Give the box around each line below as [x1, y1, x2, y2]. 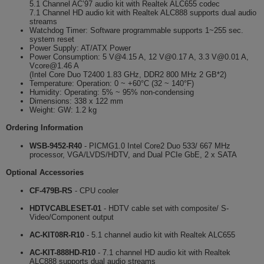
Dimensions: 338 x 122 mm [29, 97, 123, 105]
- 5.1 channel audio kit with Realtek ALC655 [84, 230, 235, 239]
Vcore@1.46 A [29, 61, 79, 70]
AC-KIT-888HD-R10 [29, 248, 95, 257]
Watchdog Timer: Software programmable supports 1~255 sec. [29, 26, 243, 35]
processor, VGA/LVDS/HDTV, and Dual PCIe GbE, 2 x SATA [29, 150, 237, 159]
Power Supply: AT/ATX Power [29, 44, 131, 52]
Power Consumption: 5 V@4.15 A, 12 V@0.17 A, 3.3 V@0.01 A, [29, 52, 249, 61]
